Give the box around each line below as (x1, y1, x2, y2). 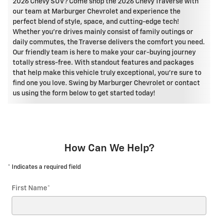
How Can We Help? (64, 144, 154, 154)
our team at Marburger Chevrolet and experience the (13, 8, 181, 16)
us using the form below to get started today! (13, 90, 155, 97)
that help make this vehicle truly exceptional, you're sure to (13, 70, 201, 77)
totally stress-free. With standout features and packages (13, 59, 194, 67)
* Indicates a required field (8, 164, 81, 171)
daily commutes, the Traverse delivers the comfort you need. (13, 39, 205, 46)
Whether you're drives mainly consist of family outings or (13, 29, 193, 36)
